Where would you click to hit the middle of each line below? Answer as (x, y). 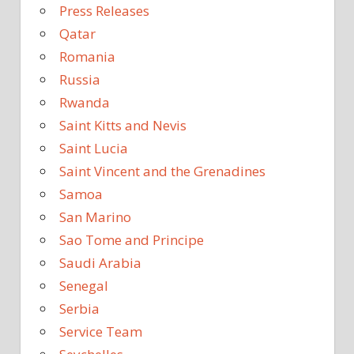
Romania (87, 57)
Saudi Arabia (100, 263)
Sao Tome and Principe (132, 240)
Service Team (101, 332)
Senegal (84, 286)
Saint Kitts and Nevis (123, 126)
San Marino (95, 217)
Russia (80, 80)
